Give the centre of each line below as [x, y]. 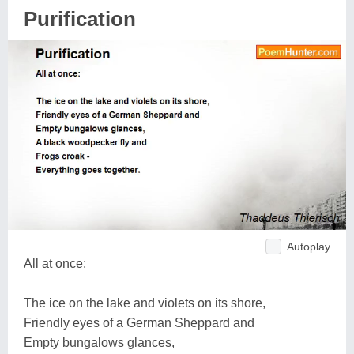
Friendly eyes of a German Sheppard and [139, 322]
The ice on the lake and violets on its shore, [145, 303]
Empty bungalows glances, [99, 342]
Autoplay [309, 246]
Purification [80, 19]
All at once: [55, 263]
